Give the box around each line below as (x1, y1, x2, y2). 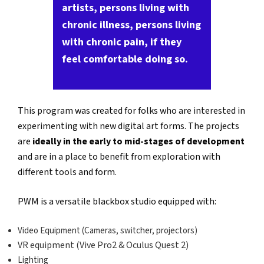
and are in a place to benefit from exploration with (18, 150, 220, 163)
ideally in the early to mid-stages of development (32, 135, 245, 148)
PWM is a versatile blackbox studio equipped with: (18, 195, 216, 208)
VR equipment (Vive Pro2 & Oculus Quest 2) (18, 239, 189, 252)
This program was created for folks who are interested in (18, 104, 245, 117)
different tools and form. (18, 166, 120, 179)
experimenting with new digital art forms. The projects (18, 120, 239, 133)
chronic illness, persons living (62, 18, 201, 32)
